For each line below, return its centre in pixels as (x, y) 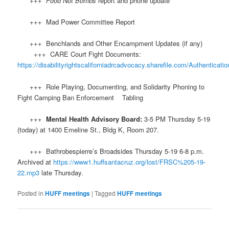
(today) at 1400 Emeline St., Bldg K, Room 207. (88, 129)
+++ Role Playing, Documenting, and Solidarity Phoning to (111, 86)
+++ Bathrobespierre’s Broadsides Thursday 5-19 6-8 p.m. (112, 151)
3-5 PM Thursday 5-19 (177, 119)
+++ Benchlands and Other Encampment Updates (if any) (110, 43)
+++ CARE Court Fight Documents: (79, 54)
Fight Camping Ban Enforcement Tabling (81, 97)
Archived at (35, 162)
